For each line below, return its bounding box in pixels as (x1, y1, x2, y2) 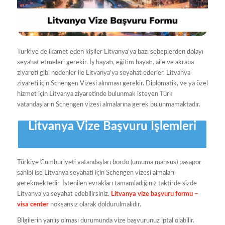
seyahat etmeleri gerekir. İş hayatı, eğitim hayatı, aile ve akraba (17, 59, 194, 66)
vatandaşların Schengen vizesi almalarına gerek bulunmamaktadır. (17, 101, 200, 108)
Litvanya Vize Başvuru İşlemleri (28, 121, 197, 133)
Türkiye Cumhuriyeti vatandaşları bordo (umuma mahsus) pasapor (17, 159, 201, 166)
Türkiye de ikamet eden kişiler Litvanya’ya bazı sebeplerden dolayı (17, 49, 203, 56)
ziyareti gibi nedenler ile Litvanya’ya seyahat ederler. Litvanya (17, 70, 190, 77)
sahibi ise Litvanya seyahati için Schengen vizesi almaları (17, 170, 174, 177)
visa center (17, 201, 49, 208)
